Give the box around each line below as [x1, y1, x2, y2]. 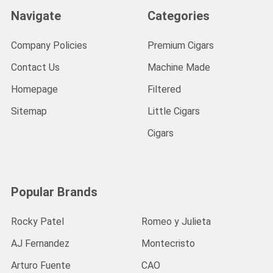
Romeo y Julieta [141, 216, 211, 228]
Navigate [11, 9, 61, 24]
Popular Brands [11, 185, 97, 200]
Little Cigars [147, 105, 200, 118]
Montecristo [141, 238, 195, 250]
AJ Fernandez [11, 238, 69, 250]
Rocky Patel [11, 216, 64, 228]
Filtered [147, 83, 181, 96]
